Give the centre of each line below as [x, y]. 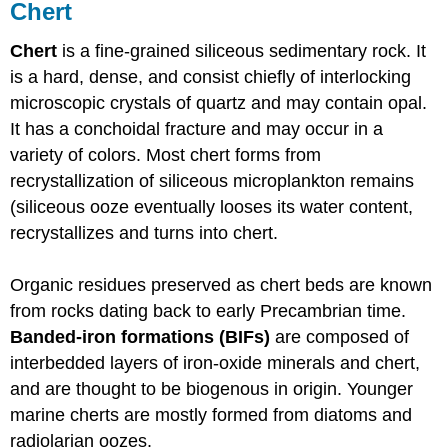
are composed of [340, 337]
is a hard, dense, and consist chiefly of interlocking [211, 77]
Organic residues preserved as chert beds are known [221, 285]
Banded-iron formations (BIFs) [140, 337]
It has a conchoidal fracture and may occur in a [197, 129]
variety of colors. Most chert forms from [166, 155]
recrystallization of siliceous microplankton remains [212, 181]
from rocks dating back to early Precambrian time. [208, 311]
